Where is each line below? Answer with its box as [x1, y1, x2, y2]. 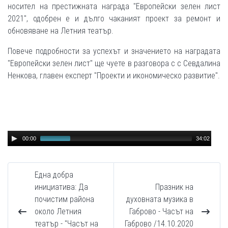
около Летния [35, 207, 81, 216]
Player [8, 144, 28, 154]
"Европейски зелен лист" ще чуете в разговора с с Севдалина [8, 59, 220, 68]
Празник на [155, 182, 193, 192]
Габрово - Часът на [129, 207, 193, 216]
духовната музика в [126, 194, 193, 204]
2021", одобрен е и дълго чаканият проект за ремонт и [8, 14, 220, 23]
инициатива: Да [35, 182, 88, 192]
